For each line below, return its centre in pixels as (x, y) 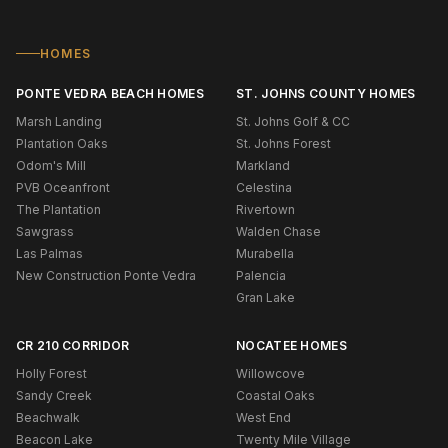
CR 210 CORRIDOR (73, 345)
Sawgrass (45, 231)
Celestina (264, 187)
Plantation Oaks (62, 143)
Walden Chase (278, 231)
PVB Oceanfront (63, 187)
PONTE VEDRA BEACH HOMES (110, 93)
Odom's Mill (51, 165)
